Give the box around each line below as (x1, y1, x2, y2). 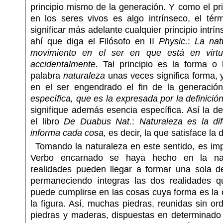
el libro (30, 116, 64, 126)
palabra (30, 71, 63, 81)
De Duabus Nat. (64, 116, 132, 126)
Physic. (158, 36, 188, 46)
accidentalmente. (30, 59, 98, 69)
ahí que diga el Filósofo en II (30, 36, 159, 46)
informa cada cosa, (30, 128, 106, 138)
